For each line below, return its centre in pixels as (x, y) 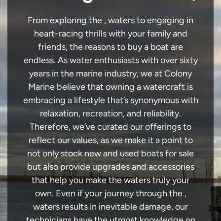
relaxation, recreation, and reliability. (110, 113)
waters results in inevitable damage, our (110, 207)
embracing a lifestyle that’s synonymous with (110, 100)
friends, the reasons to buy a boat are (110, 47)
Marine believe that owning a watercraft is (110, 87)
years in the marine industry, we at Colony (110, 74)
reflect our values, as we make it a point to (110, 140)
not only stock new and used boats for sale (110, 153)
